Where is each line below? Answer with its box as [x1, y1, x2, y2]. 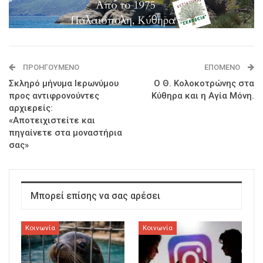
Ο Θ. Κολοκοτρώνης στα [154, 77, 254, 89]
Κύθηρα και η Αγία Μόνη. [151, 90, 254, 101]
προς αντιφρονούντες [9, 90, 99, 101]
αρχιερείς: [9, 102, 53, 113]
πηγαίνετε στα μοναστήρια [9, 127, 122, 138]
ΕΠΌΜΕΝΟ [204, 62, 242, 72]
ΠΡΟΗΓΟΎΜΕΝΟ [21, 62, 79, 72]
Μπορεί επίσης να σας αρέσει [31, 190, 160, 201]
